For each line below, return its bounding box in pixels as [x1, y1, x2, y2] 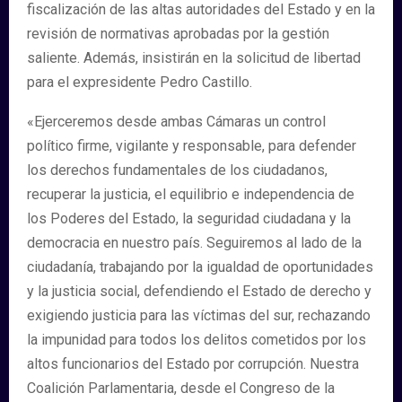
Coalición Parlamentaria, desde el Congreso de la [27, 380, 335, 397]
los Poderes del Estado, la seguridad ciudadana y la [27, 210, 351, 227]
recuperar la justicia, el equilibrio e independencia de [27, 186, 354, 203]
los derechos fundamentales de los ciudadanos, [27, 162, 328, 179]
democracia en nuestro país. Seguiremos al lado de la [27, 234, 362, 251]
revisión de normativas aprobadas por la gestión [27, 25, 329, 42]
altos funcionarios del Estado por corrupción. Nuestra [27, 355, 359, 372]
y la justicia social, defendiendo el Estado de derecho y [27, 283, 371, 300]
